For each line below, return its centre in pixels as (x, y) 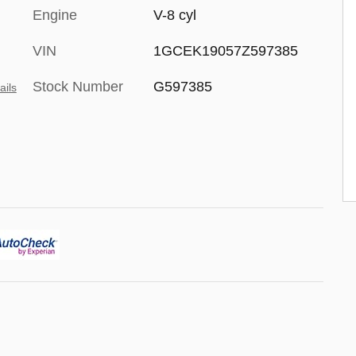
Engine (55, 15)
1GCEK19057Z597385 (225, 51)
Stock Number (78, 87)
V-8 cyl (174, 15)
